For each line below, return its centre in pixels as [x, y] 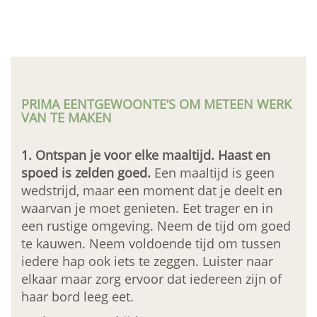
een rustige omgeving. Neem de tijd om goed [156, 225]
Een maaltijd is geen [213, 172]
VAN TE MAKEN [67, 117]
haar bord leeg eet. [77, 296]
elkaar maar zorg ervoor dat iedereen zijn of [151, 278]
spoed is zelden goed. [86, 172]
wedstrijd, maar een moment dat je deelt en [152, 190]
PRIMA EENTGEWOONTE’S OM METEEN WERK [156, 104]
